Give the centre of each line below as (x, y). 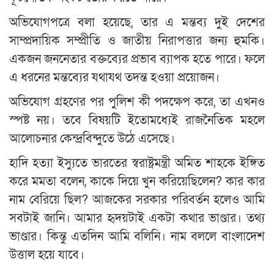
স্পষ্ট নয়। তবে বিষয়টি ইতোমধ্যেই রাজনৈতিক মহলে (137, 121)
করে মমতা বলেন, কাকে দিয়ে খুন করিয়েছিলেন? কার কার (137, 182)
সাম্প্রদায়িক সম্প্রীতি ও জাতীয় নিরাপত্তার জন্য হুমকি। (137, 41)
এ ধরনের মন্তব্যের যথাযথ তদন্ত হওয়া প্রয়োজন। (114, 78)
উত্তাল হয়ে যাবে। (47, 255)
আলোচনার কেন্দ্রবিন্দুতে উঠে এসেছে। (92, 139)
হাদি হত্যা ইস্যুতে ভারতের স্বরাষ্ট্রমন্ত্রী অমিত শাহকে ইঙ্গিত (137, 164)
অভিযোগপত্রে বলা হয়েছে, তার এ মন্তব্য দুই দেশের (137, 23)
